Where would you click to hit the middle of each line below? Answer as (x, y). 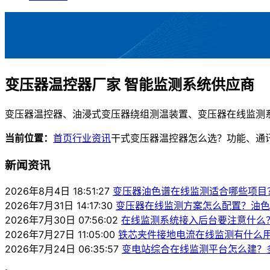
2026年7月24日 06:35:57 (62, 249)
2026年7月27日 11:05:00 (60, 235)
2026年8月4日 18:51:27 (57, 191)
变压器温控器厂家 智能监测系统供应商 (130, 84)
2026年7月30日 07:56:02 (61, 220)
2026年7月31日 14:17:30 (59, 206)
